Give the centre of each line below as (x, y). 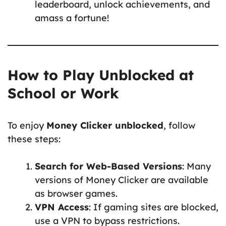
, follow (179, 125)
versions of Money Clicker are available (122, 180)
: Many (196, 166)
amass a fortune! (72, 18)
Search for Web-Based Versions (108, 166)
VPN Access (62, 207)
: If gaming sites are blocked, (154, 207)
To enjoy (27, 125)
